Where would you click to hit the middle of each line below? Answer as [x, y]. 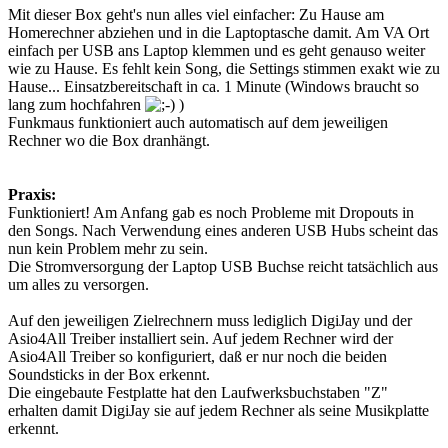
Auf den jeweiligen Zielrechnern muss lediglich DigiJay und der [210, 321]
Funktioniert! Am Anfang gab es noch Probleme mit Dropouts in [211, 213]
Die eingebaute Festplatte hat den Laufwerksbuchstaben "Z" [198, 393]
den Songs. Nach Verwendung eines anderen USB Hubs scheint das [223, 231]
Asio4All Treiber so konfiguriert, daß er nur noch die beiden [197, 357]
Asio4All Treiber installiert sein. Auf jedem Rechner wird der [200, 339]
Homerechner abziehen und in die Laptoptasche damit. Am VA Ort [218, 33]
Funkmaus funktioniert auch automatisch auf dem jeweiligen [198, 123]
